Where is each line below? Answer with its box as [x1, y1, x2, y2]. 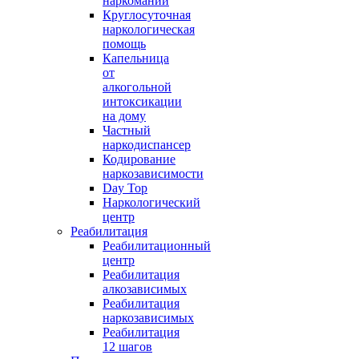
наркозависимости [103, 167, 204, 180]
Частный [103, 123, 151, 137]
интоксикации [103, 95, 182, 108]
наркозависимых [103, 311, 194, 325]
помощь [103, 37, 146, 50]
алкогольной [103, 80, 171, 94]
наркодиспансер [103, 138, 191, 151]
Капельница [103, 51, 169, 65]
